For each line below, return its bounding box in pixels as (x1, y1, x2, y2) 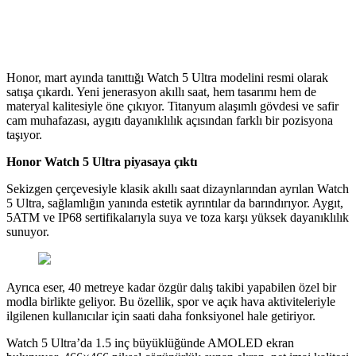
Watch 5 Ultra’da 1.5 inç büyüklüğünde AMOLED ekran (6, 335, 294, 350)
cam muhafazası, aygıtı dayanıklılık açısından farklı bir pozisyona (6, 113, 333, 127)
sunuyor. (6, 224, 49, 238)
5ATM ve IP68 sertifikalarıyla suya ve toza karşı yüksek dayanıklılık (6, 210, 349, 224)
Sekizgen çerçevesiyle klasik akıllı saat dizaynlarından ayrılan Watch (6, 181, 349, 195)
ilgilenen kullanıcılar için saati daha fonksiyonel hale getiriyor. (6, 308, 315, 323)
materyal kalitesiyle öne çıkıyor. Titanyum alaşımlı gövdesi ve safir (6, 99, 339, 113)
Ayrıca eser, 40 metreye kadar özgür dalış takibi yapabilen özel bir (6, 280, 336, 294)
